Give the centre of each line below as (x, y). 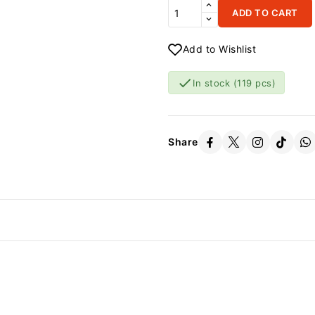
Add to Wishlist (219, 49)
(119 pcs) (254, 83)
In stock (213, 83)
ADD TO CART (265, 13)
